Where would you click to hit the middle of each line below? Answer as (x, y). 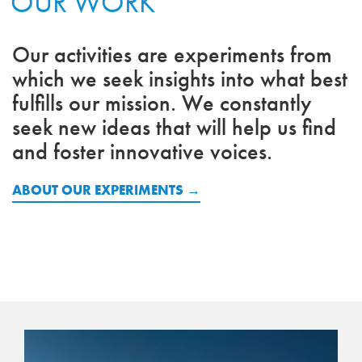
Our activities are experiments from (172, 55)
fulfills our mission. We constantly (162, 103)
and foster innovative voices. (142, 152)
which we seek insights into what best (180, 79)
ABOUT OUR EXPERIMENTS (98, 190)
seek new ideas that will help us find (174, 127)
